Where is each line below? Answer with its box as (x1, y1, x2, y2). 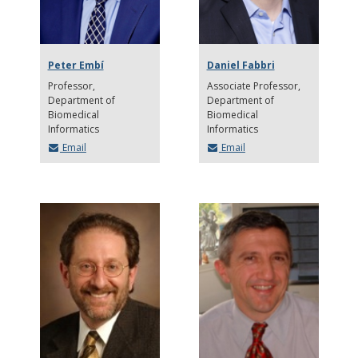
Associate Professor (206, 78, 300, 93)
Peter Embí (47, 58, 104, 72)
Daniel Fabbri (206, 58, 275, 72)
